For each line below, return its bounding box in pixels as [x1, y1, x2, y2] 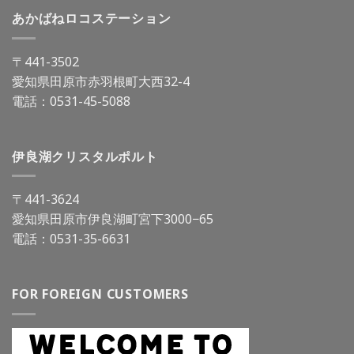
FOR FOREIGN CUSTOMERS [12, 285, 189, 303]
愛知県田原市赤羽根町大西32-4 [12, 73, 190, 91]
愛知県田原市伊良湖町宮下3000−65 [12, 210, 213, 228]
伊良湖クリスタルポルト [12, 147, 158, 165]
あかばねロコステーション [12, 9, 171, 28]
